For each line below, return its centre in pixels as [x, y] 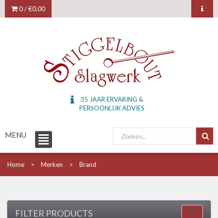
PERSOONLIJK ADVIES [112, 108]
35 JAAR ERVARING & [112, 99]
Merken [52, 164]
